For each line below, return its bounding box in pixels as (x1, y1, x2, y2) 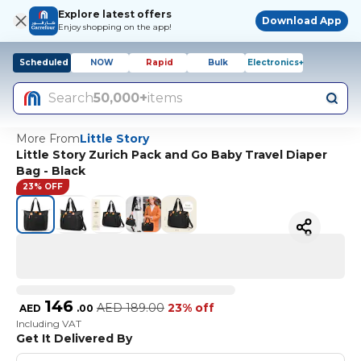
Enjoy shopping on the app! (58, 22, 172, 32)
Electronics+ (247, 57, 304, 68)
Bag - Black (16, 164, 85, 178)
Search (48, 90, 93, 106)
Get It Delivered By (16, 331, 132, 346)
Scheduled (19, 57, 68, 68)
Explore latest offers (58, 8, 172, 20)
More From (16, 131, 80, 146)
